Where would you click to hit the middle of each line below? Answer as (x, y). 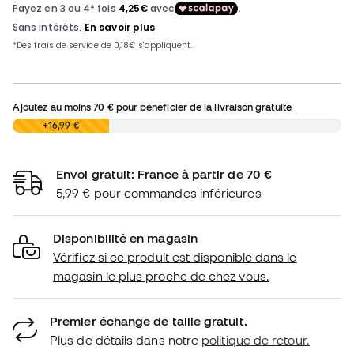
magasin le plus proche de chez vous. (161, 276)
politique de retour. (256, 340)
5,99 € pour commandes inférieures (159, 193)
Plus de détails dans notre (126, 340)
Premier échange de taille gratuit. (149, 321)
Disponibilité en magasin (125, 238)
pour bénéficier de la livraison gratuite (202, 107)
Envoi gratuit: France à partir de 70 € (164, 174)
